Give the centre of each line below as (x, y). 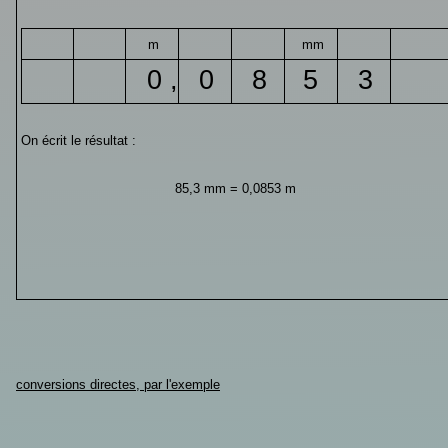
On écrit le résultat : (78, 140)
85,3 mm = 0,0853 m (235, 188)
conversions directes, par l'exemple (118, 384)
